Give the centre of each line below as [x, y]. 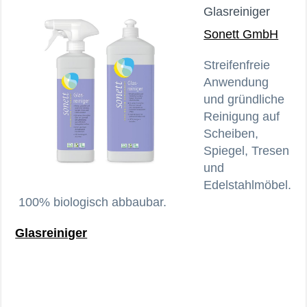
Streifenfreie [237, 65]
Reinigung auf [242, 116]
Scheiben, [231, 133]
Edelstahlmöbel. [248, 185]
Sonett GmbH [241, 34]
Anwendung [236, 82]
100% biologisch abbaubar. [91, 202]
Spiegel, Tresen [247, 150]
